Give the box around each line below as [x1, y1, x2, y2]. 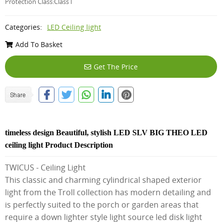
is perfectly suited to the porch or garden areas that [5, 199, 199, 210]
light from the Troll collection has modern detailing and [5, 186, 211, 198]
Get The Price [94, 61, 138, 71]
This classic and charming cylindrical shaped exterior [5, 174, 202, 185]
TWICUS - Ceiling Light [5, 162, 86, 173]
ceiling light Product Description [5, 140, 113, 149]
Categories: [5, 22, 42, 32]
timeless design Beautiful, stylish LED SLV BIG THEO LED [5, 128, 208, 137]
